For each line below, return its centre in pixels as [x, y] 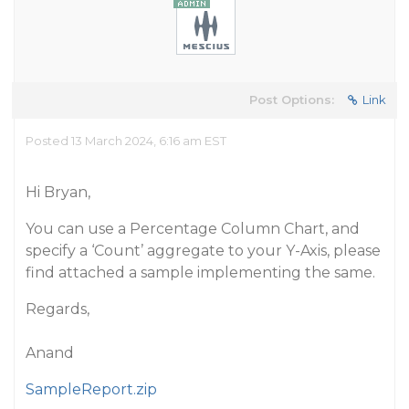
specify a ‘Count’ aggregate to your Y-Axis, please [203, 251]
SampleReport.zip [91, 389]
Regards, [58, 309]
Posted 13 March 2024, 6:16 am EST [126, 141]
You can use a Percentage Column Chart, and [193, 229]
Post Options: [292, 100]
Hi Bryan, [58, 192]
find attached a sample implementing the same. [200, 273]
